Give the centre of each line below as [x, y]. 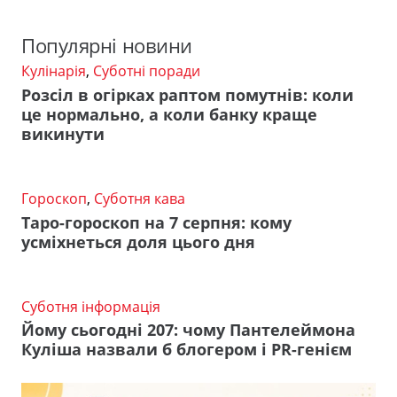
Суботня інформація [91, 306]
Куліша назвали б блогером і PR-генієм [187, 350]
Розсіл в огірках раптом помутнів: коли [187, 94]
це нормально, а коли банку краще [169, 114]
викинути [63, 133]
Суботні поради [147, 71]
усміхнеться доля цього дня [138, 241]
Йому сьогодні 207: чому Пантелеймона [188, 330]
